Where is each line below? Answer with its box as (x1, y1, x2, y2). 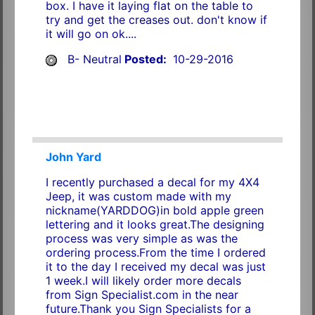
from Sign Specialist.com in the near (45, 287, 238, 302)
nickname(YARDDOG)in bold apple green (45, 202, 264, 217)
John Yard (45, 149, 101, 164)
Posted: (121, 51, 169, 66)
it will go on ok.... (45, 26, 136, 41)
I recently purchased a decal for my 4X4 (45, 174, 259, 189)
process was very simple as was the (45, 231, 238, 245)
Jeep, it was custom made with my (45, 188, 231, 203)
